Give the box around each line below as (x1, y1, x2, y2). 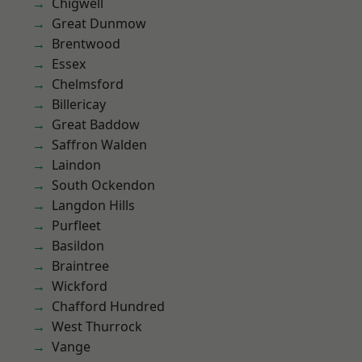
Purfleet (52, 217, 101, 234)
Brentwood (52, 35, 120, 53)
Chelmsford (52, 75, 124, 93)
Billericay (52, 95, 106, 113)
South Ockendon (52, 176, 155, 194)
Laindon (52, 156, 101, 174)
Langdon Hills (52, 196, 135, 214)
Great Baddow (52, 116, 140, 133)
